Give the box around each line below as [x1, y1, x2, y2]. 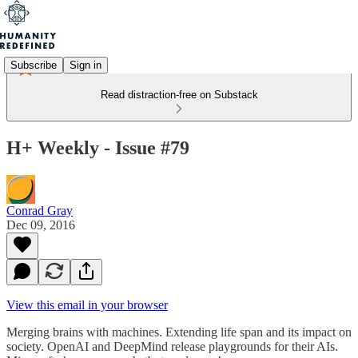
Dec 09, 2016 [6, 217, 75, 232]
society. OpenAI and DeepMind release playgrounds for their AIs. [6, 339, 338, 353]
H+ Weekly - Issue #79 [6, 137, 189, 158]
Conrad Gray [6, 203, 73, 217]
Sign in [70, 58, 101, 71]
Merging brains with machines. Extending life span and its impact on [6, 324, 352, 339]
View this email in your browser [6, 297, 168, 312]
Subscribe [10, 58, 57, 71]
